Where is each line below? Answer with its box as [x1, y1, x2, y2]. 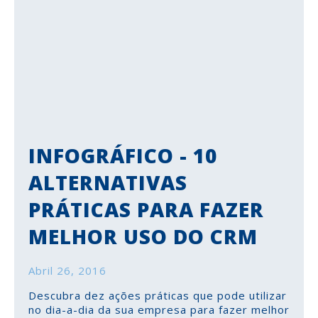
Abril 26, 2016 [28, 263, 106, 278]
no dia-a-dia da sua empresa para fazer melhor [28, 302, 290, 317]
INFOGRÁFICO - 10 [28, 142, 217, 169]
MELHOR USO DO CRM [28, 223, 258, 250]
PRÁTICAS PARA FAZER [28, 196, 264, 223]
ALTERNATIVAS [28, 169, 187, 196]
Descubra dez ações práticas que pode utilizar [28, 287, 287, 302]
